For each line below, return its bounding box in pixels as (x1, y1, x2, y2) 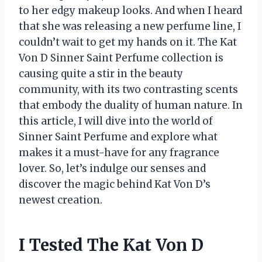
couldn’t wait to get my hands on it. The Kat (19, 35, 237, 49)
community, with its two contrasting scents (19, 82, 238, 96)
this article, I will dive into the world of (19, 114, 213, 127)
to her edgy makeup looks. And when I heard (19, 4, 242, 17)
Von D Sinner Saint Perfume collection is (19, 51, 223, 64)
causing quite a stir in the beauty (19, 67, 183, 80)
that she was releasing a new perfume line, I (19, 19, 241, 33)
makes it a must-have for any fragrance (19, 146, 219, 159)
